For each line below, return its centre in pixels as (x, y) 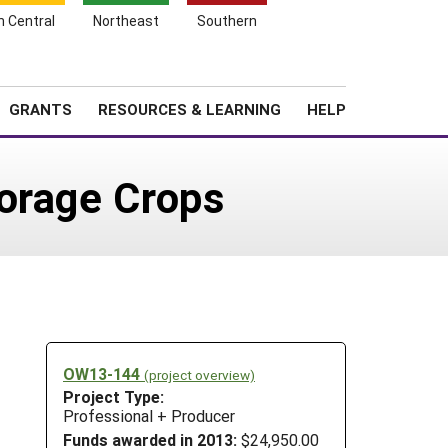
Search (375, 71)
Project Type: (113, 397)
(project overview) (199, 374)
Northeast (126, 20)
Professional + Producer (149, 416)
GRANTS (40, 109)
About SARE (268, 74)
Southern (227, 20)
